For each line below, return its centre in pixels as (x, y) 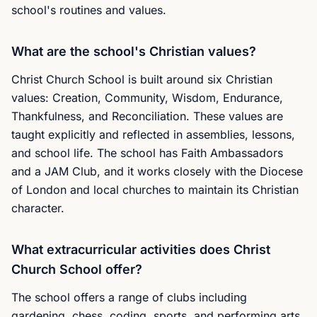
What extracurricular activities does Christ (141, 249)
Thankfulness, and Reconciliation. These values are (147, 116)
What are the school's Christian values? (134, 51)
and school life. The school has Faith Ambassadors (147, 153)
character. (38, 208)
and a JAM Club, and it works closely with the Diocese (157, 171)
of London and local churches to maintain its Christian (155, 190)
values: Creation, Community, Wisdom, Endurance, (147, 98)
